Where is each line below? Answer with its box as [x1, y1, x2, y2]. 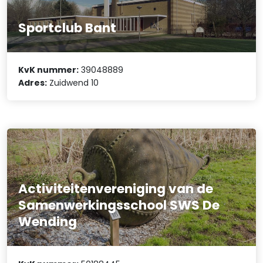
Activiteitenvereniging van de [18, 180, 214, 198]
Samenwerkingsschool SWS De [18, 196, 220, 215]
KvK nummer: [18, 64, 79, 76]
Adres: [18, 77, 48, 89]
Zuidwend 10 [47, 77, 99, 89]
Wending [18, 213, 77, 231]
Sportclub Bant [18, 18, 117, 37]
